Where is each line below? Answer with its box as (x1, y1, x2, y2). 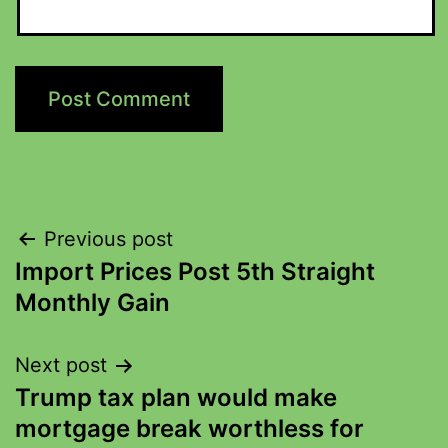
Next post (15, 353, 107, 377)
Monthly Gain (15, 288, 170, 317)
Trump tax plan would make (15, 383, 337, 412)
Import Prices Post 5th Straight (15, 257, 375, 286)
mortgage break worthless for (15, 414, 364, 443)
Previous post (44, 227, 173, 251)
